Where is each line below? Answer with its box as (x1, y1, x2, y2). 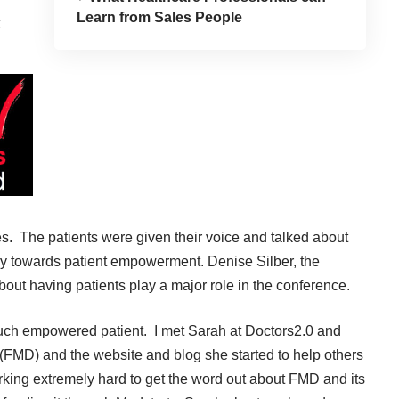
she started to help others (205, 347, 363, 362)
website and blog (94, 347, 205, 362)
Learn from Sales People (76, 10, 242, 25)
